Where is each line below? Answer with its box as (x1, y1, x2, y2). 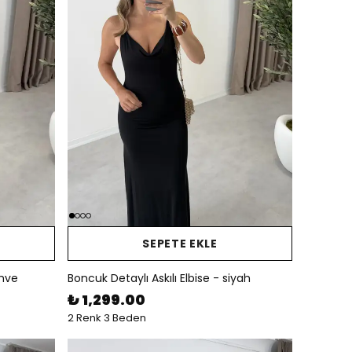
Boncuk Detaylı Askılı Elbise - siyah (68, 270, 251, 286)
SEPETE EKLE (142, 235, 218, 251)
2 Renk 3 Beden (68, 310, 146, 325)
